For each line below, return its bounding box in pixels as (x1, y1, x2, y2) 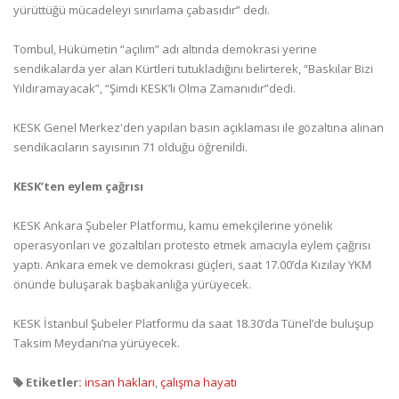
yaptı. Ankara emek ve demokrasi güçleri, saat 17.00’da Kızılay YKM (13, 256, 371, 273)
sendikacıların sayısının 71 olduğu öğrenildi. (13, 139, 248, 155)
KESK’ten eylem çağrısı (13, 178, 143, 194)
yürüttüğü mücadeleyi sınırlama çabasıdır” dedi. (13, 2, 270, 18)
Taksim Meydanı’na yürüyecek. (13, 335, 185, 351)
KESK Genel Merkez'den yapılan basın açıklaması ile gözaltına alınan (13, 119, 384, 135)
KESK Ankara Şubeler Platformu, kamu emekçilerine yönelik (13, 217, 333, 233)
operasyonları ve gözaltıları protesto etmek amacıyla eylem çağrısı (13, 237, 370, 253)
